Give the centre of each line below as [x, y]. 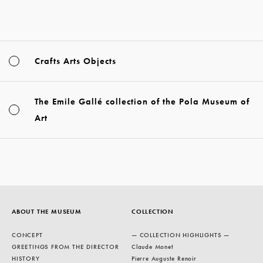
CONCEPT [27, 235]
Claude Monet [153, 247]
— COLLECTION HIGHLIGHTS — [181, 235]
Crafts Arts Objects [75, 61]
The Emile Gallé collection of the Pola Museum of [142, 102]
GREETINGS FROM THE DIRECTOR [65, 247]
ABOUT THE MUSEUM [47, 212]
